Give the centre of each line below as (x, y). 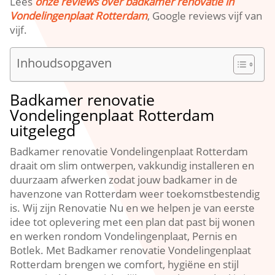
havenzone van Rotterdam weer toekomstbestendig (135, 194)
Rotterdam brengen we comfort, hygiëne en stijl (125, 264)
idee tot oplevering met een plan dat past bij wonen (133, 222)
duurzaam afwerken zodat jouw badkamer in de (124, 180)
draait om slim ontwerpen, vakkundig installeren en (132, 165)
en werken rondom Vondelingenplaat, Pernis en (124, 236)
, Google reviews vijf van (205, 16)
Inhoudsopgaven (64, 63)
